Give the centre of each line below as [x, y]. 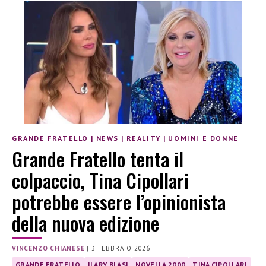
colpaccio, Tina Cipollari [100, 180]
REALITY [143, 138]
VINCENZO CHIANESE [48, 248]
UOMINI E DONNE [203, 138]
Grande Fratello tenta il [98, 159]
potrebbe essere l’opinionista [119, 201]
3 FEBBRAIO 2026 [121, 248]
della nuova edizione [85, 223]
